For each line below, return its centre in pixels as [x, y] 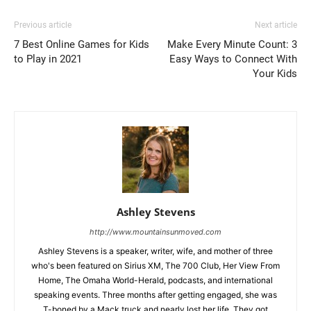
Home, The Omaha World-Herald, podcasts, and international [155, 280]
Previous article [43, 25]
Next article [276, 25]
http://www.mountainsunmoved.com [155, 232]
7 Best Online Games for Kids [82, 45]
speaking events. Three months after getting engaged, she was [155, 295]
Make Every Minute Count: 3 [232, 45]
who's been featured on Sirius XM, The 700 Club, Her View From [155, 266]
